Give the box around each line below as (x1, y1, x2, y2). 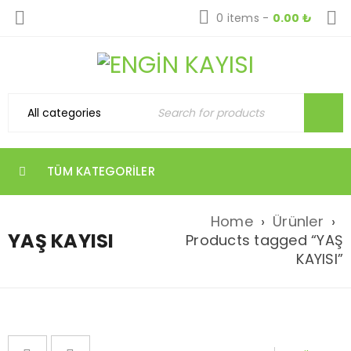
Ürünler (273, 212, 324, 231)
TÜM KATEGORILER (47, 163, 155, 179)
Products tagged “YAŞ (186, 230, 343, 250)
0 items (216, 10, 259, 26)
